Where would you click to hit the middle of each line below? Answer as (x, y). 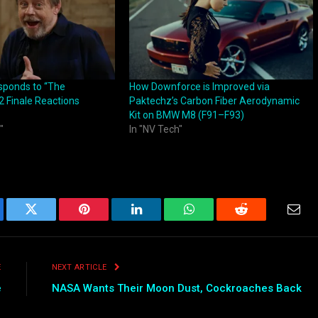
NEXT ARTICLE (80, 268)
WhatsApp (215, 220)
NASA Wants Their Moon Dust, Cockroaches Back (176, 289)
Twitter (49, 220)
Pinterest (105, 220)
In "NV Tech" (155, 130)
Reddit (257, 220)
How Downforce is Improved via (199, 87)
